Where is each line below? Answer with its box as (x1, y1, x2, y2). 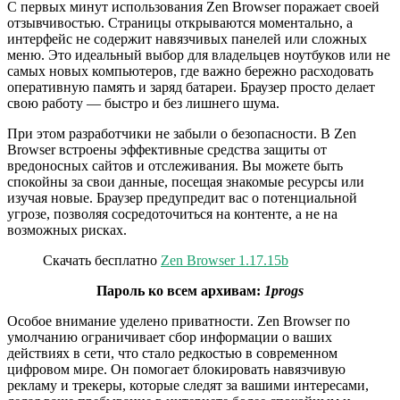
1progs (264, 283, 304, 299)
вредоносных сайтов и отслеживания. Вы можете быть (7, 158, 343, 174)
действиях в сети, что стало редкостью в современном (7, 346, 337, 362)
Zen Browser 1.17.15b (161, 253, 288, 269)
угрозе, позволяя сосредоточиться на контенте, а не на (7, 206, 337, 222)
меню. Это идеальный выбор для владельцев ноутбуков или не (7, 47, 390, 63)
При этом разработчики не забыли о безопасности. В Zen (7, 126, 356, 142)
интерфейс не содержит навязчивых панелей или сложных (7, 31, 367, 47)
